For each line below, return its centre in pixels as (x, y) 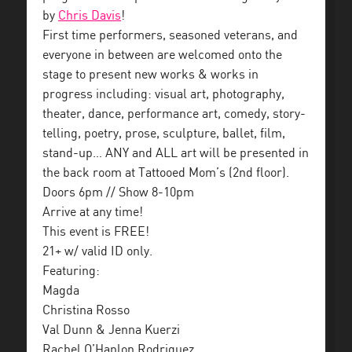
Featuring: (71, 271)
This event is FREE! (96, 232)
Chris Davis (90, 16)
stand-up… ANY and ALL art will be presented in (176, 153)
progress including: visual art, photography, (163, 94)
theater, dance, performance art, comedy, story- (174, 114)
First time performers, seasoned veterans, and (170, 35)
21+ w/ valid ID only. (97, 251)
